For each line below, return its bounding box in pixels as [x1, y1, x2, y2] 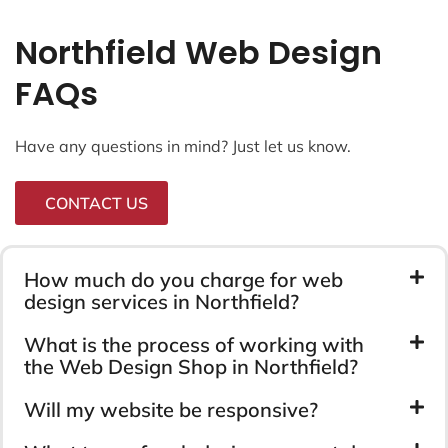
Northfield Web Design [15, 29, 382, 75]
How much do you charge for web [24, 266, 343, 292]
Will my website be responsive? [24, 396, 318, 422]
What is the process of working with [24, 331, 364, 357]
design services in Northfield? [24, 288, 299, 314]
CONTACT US [45, 192, 148, 213]
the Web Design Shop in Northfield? [24, 353, 358, 379]
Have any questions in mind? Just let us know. [15, 135, 351, 156]
